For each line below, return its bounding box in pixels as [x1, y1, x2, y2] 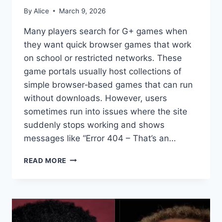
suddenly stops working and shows [24, 119, 165, 130]
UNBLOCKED [66, 185, 111, 193]
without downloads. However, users [24, 93, 167, 103]
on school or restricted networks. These [24, 53, 182, 63]
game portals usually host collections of [24, 66, 181, 76]
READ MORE [24, 156, 67, 165]
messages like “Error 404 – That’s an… [24, 133, 176, 143]
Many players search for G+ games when [24, 26, 187, 36]
